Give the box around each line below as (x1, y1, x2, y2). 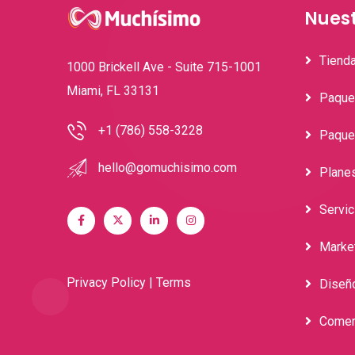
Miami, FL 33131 (67, 82, 159, 98)
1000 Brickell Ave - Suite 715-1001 (67, 59, 261, 74)
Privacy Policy (67, 274, 146, 290)
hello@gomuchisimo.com (98, 159, 237, 175)
